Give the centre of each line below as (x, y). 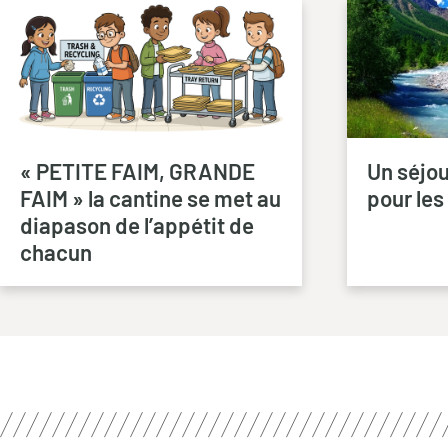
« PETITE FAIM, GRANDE (137, 171)
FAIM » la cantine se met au (150, 198)
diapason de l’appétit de (137, 225)
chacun (56, 252)
